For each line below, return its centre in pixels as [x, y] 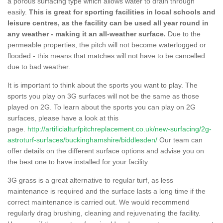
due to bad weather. [40, 66]
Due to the [183, 34]
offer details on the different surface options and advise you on [106, 151]
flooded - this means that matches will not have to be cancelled [106, 56]
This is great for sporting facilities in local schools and [122, 12]
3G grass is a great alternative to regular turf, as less [90, 180]
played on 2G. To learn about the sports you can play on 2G [102, 107]
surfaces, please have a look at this [63, 118]
